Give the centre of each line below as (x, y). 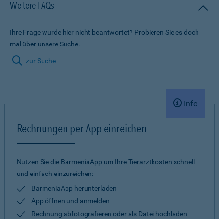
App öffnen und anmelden (70, 201)
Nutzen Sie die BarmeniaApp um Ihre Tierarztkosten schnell (106, 162)
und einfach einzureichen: (55, 174)
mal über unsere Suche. (45, 44)
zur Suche (40, 61)
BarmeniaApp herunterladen (74, 188)
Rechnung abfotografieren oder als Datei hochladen (109, 214)
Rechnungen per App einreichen (82, 128)
